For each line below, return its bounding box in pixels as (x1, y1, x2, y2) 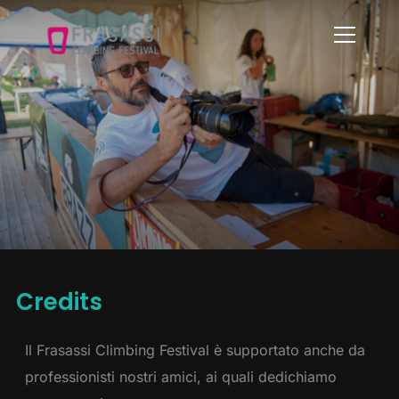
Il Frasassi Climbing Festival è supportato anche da (24, 341, 365, 359)
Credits (15, 286, 102, 318)
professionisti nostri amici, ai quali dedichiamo (24, 368, 337, 386)
